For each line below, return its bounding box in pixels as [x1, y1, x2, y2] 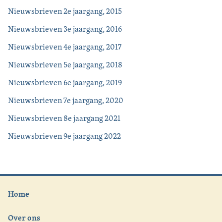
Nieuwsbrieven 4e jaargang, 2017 [8, 41, 121, 53]
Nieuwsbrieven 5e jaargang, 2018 [8, 59, 122, 71]
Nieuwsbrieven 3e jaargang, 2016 [8, 23, 122, 35]
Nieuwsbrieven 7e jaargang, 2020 [8, 95, 123, 107]
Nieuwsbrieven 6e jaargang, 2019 [8, 77, 122, 89]
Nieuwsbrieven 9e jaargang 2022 [8, 130, 121, 142]
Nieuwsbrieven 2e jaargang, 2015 [8, 5, 122, 17]
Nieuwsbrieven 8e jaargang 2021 [8, 112, 120, 124]
